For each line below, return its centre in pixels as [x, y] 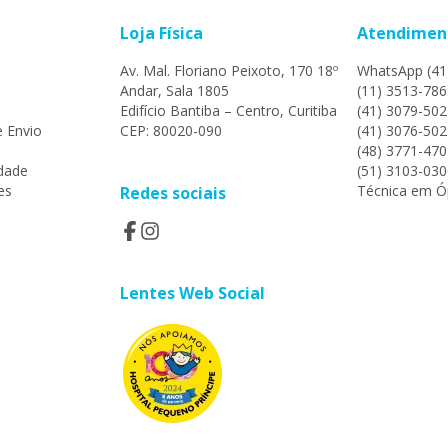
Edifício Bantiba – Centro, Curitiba [228, 110]
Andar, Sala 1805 [174, 90]
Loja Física [161, 33]
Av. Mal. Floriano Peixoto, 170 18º [229, 70]
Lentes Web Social [192, 293]
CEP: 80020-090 [171, 130]
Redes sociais [173, 193]
